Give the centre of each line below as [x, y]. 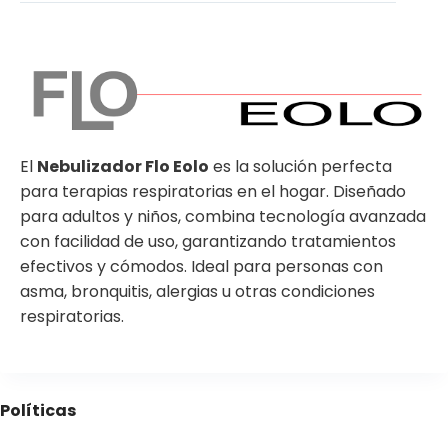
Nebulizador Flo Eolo [123, 167]
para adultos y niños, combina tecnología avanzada [223, 217]
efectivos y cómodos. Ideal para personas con [201, 267]
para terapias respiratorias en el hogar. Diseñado [213, 192]
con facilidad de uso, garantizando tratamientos [208, 242]
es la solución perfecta [300, 167]
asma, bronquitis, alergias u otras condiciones [197, 292]
